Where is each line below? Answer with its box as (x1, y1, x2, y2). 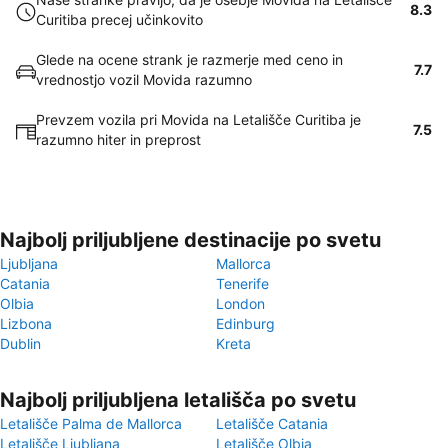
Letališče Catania (216, 415, 328, 432)
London (216, 295, 265, 312)
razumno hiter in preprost (36, 131, 201, 148)
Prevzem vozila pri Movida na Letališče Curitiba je (36, 111, 361, 128)
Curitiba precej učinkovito (36, 11, 203, 28)
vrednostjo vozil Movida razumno (36, 71, 252, 88)
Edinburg (216, 315, 275, 332)
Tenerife (216, 275, 269, 292)
